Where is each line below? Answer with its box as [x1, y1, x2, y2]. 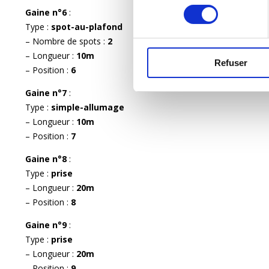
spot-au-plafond [51, 20, 122, 32]
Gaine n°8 [25, 153, 69, 165]
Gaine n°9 [25, 219, 69, 231]
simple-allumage [51, 101, 124, 113]
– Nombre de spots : [25, 35, 107, 47]
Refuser [214, 57, 247, 68]
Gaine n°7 [25, 86, 69, 98]
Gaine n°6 [25, 6, 69, 18]
